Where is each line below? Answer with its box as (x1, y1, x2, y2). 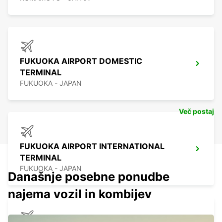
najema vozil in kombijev (8, 187, 152, 202)
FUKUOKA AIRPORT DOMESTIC (20, 56, 142, 66)
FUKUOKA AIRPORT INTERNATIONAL (20, 141, 165, 152)
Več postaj (179, 107, 214, 116)
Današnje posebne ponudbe (8, 169, 169, 184)
